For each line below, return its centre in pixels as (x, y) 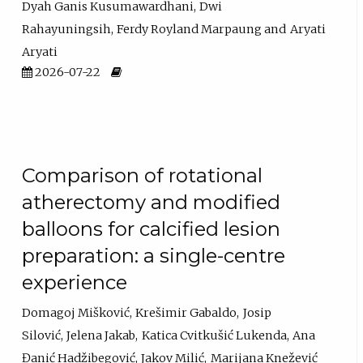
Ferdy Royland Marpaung (190, 30)
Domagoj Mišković (76, 313)
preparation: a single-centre (154, 255)
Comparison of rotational (143, 175)
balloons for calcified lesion (152, 228)
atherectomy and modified (152, 202)
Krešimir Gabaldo (186, 313)
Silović (42, 336)
